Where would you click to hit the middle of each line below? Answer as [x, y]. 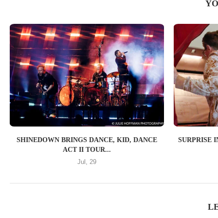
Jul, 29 [87, 162]
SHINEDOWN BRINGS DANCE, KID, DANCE [87, 140]
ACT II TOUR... [87, 150]
